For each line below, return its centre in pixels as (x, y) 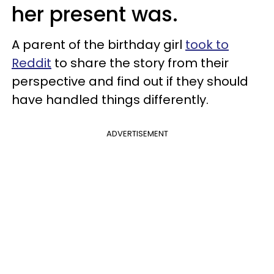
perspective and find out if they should (130, 81)
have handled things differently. (110, 100)
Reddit (31, 63)
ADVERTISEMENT (137, 134)
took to (207, 45)
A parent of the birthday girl (98, 45)
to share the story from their (140, 63)
